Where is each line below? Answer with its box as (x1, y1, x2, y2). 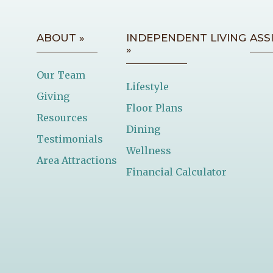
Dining (126, 122, 161, 135)
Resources (37, 111, 88, 124)
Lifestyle (126, 80, 169, 93)
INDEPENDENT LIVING (126, 31, 247, 44)
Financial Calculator (126, 165, 227, 178)
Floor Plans (126, 101, 183, 114)
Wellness (126, 144, 172, 157)
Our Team (37, 68, 85, 81)
